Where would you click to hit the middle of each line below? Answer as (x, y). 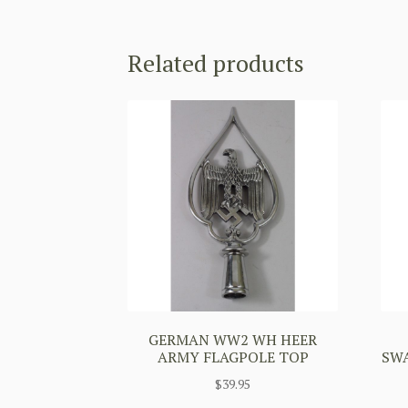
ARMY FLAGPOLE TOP (233, 357)
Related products (216, 62)
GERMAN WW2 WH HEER (233, 340)
